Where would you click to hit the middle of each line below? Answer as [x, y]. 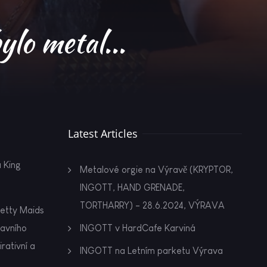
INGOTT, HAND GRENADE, [132, 187]
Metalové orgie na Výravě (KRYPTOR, [156, 170]
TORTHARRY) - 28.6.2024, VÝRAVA [152, 205]
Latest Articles [103, 133]
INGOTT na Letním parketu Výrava [151, 251]
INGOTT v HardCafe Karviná [137, 228]
